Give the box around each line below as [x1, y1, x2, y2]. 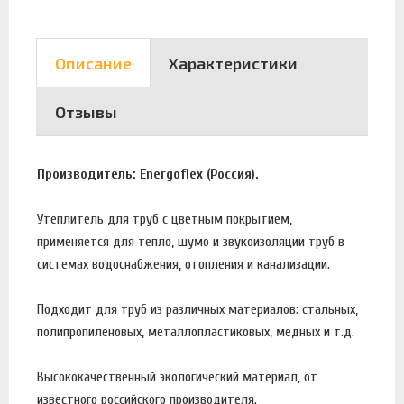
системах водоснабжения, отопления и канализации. [37, 256, 330, 272]
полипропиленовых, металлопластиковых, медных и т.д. [37, 324, 354, 340]
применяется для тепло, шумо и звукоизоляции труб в [37, 234, 344, 250]
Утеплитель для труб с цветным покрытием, [37, 211, 292, 227]
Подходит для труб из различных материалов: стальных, [37, 301, 358, 317]
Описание [55, 52, 132, 73]
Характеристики [169, 52, 298, 73]
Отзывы [55, 101, 117, 122]
